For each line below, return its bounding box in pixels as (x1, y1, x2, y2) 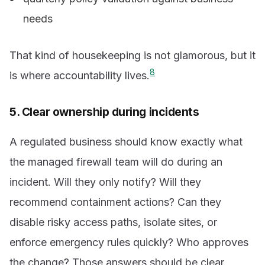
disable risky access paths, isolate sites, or (9, 216, 217, 229)
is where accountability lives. (9, 69, 150, 82)
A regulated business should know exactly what (9, 135, 243, 148)
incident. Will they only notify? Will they (9, 176, 201, 189)
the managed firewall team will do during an (9, 156, 222, 169)
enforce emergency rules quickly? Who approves (9, 236, 248, 249)
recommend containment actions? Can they (9, 196, 221, 209)
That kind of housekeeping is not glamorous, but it (9, 49, 256, 62)
